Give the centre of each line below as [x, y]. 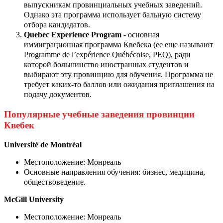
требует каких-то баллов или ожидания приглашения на [119, 85]
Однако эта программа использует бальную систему [112, 15]
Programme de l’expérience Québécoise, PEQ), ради [107, 55]
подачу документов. [59, 95]
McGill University [34, 199]
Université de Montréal [43, 144]
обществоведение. [55, 182]
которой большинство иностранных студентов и [106, 65]
